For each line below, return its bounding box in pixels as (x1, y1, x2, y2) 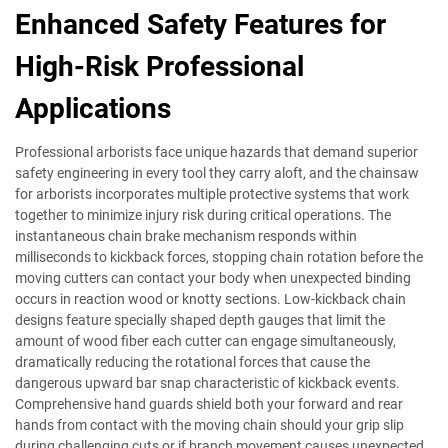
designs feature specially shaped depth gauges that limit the (15, 311, 385, 328)
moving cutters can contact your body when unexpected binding (15, 269, 411, 286)
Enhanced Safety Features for (15, 7, 386, 41)
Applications (15, 91, 171, 125)
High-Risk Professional (15, 49, 304, 83)
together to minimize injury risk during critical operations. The (15, 206, 391, 223)
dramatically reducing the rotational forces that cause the (15, 353, 370, 370)
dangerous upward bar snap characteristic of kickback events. (15, 374, 400, 391)
